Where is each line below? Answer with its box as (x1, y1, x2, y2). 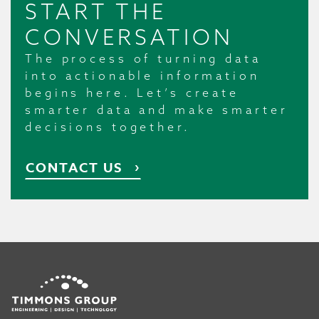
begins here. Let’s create (25, 85, 239, 100)
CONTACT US (26, 158, 122, 177)
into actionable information (25, 68, 260, 83)
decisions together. (25, 119, 191, 134)
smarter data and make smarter (25, 102, 288, 117)
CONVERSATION (25, 23, 234, 51)
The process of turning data (25, 51, 261, 66)
